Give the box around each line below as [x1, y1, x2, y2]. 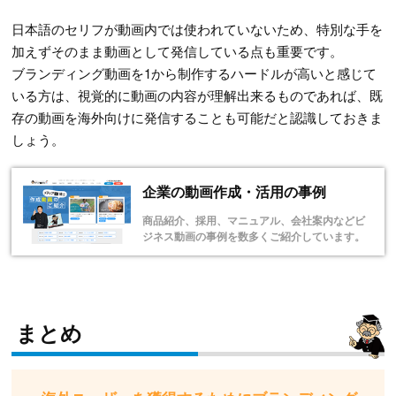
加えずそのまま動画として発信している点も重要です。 [11, 42, 344, 61]
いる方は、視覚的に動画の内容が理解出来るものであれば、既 [11, 86, 384, 105]
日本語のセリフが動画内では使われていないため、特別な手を [11, 19, 384, 39]
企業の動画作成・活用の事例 [141, 181, 326, 202]
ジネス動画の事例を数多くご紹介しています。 [141, 228, 365, 245]
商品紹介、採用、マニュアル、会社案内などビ [141, 212, 365, 229]
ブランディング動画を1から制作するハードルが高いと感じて [11, 64, 377, 83]
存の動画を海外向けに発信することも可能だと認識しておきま [11, 108, 384, 127]
